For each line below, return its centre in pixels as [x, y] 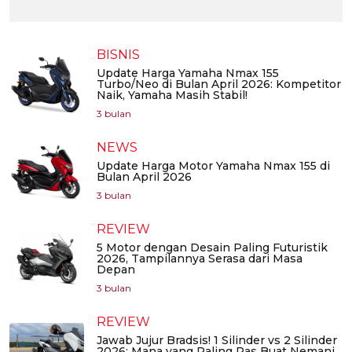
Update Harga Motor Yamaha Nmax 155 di [213, 166]
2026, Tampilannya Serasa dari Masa [200, 259]
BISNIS [118, 55]
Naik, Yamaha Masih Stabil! [172, 95]
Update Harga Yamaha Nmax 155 [188, 73]
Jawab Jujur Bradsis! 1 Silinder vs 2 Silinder [217, 341]
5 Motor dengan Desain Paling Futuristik [212, 248]
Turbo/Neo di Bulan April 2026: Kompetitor [219, 84]
